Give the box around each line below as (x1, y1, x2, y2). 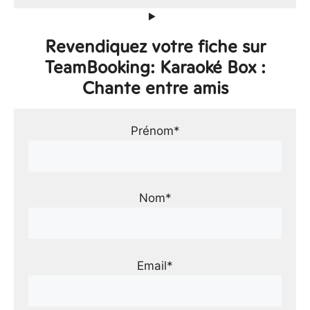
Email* (137, 258, 173, 273)
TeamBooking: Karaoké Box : (44, 55, 266, 79)
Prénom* (130, 123, 180, 138)
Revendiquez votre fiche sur (44, 34, 266, 58)
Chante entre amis (82, 75, 228, 100)
